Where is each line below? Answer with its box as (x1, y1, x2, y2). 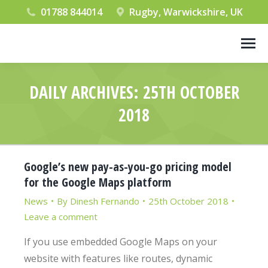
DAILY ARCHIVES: (29, 81, 143, 103)
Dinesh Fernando (70, 195, 139, 207)
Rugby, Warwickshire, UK (129, 5, 243, 19)
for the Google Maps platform (24, 174, 171, 190)
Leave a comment (24, 211, 98, 223)
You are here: (134, 128, 194, 141)
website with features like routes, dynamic (24, 252, 212, 265)
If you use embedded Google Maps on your (24, 235, 217, 248)
